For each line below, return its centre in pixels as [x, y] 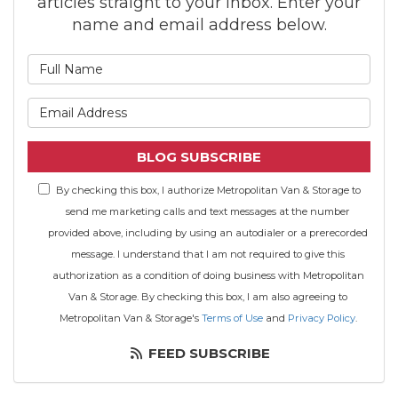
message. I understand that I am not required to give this [208, 254]
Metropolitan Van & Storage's [130, 318]
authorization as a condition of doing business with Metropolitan [208, 275]
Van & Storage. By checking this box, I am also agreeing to [208, 297]
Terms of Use [232, 318]
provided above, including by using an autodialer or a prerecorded [208, 233]
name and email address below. [199, 25]
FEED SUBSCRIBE [207, 353]
